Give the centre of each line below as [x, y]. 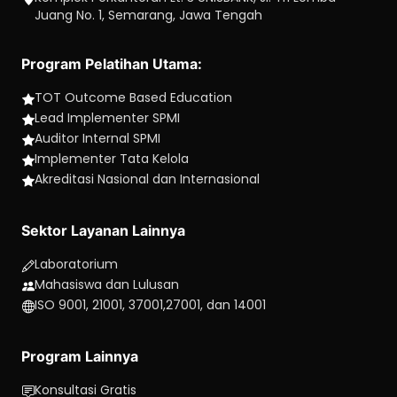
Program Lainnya [80, 356]
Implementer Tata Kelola [112, 158]
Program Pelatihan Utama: [112, 63]
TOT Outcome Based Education [133, 97]
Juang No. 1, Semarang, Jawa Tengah [148, 15]
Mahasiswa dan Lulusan [107, 284]
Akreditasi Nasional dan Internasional [147, 179]
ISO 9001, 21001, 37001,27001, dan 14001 [150, 304]
